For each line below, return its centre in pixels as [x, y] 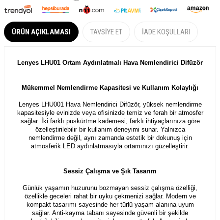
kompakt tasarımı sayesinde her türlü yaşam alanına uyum [110, 204]
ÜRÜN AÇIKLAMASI [41, 32]
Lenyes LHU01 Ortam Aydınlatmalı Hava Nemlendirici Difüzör [110, 62]
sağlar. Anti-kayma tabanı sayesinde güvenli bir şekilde [110, 213]
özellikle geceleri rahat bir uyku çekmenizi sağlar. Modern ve [110, 196]
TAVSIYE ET [106, 32]
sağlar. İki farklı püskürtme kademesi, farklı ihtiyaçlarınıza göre [110, 121]
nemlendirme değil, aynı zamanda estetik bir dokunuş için [110, 137]
